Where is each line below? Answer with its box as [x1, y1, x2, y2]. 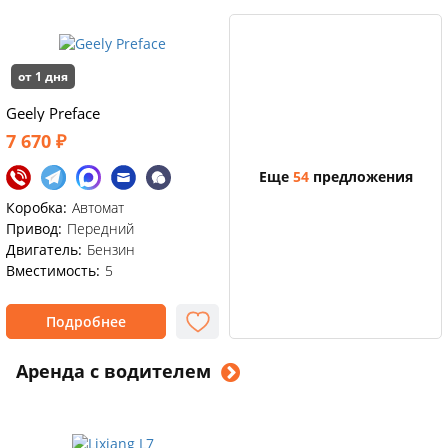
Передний [67, 219, 134, 238]
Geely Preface [6, 103, 100, 123]
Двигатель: [6, 240, 82, 259]
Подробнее [45, 312, 126, 331]
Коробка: [6, 198, 67, 217]
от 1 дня [18, 68, 68, 85]
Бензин [87, 240, 135, 259]
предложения [308, 167, 413, 186]
